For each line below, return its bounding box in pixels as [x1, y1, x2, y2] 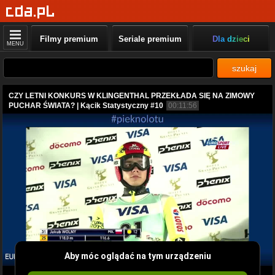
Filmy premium [40, 34, 99, 44]
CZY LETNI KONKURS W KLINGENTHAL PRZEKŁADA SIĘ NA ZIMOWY [9, 91, 255, 100]
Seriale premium [118, 34, 182, 44]
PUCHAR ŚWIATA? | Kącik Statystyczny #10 [9, 101, 163, 110]
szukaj [232, 63, 257, 73]
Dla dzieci [212, 34, 250, 44]
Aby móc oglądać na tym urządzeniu [64, 250, 211, 261]
